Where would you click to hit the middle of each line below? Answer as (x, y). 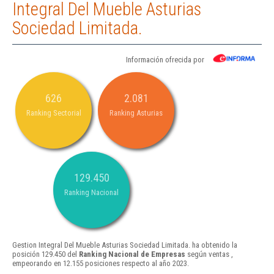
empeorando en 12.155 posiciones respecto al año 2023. (101, 264)
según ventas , (209, 254)
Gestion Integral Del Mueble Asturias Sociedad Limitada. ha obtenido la (125, 245)
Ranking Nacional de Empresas (132, 254)
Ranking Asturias (136, 113)
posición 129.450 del (46, 254)
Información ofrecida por (165, 60)
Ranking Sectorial (54, 113)
